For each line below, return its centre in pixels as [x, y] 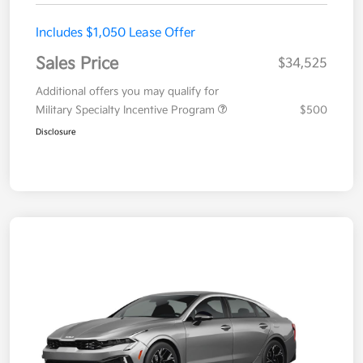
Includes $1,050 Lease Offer [115, 33]
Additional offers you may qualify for [127, 92]
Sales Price [77, 64]
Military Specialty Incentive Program [127, 111]
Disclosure [56, 132]
